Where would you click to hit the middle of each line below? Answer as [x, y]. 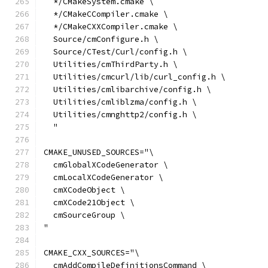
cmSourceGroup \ [84, 215]
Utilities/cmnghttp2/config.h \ [120, 115]
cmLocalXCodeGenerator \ [103, 177]
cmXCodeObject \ [84, 190]
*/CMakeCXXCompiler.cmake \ [111, 27]
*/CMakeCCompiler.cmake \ [106, 14]
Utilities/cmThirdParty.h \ [111, 64]
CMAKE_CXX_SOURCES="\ [92, 253]
